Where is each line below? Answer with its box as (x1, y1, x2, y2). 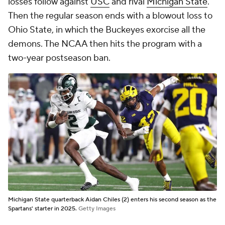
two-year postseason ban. (8, 52, 110, 64)
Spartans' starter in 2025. (8, 205, 78, 213)
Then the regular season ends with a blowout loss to (8, 10, 212, 22)
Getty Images (78, 205, 116, 213)
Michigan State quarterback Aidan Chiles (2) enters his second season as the (8, 196, 216, 204)
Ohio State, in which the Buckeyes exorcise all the (8, 24, 205, 36)
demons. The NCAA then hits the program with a (8, 38, 202, 50)
